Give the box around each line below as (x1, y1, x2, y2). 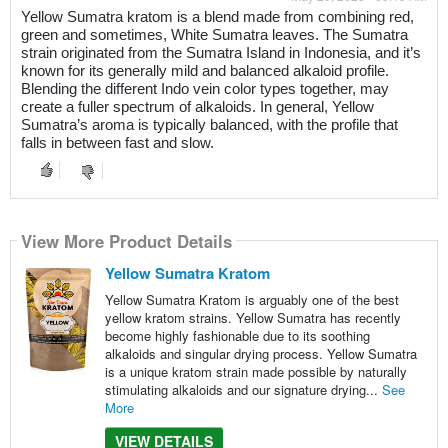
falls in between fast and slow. (20, 135, 214, 152)
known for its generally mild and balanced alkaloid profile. (20, 63, 389, 80)
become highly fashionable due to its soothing (104, 326, 370, 346)
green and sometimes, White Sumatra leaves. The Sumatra (20, 27, 408, 44)
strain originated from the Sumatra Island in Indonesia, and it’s (20, 45, 421, 62)
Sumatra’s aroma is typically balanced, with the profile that (20, 117, 398, 134)
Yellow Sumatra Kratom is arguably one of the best (104, 290, 399, 310)
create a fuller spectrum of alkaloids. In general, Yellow (20, 99, 374, 116)
